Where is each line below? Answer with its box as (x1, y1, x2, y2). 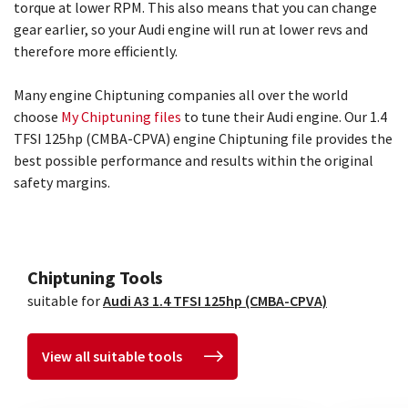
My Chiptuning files (61, 107, 181, 126)
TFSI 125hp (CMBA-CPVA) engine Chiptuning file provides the (14, 129, 393, 148)
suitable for (27, 291, 103, 310)
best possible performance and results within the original (14, 151, 373, 169)
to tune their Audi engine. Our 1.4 (181, 107, 387, 126)
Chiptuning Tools (27, 266, 163, 289)
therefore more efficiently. (14, 42, 178, 60)
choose (14, 107, 61, 126)
